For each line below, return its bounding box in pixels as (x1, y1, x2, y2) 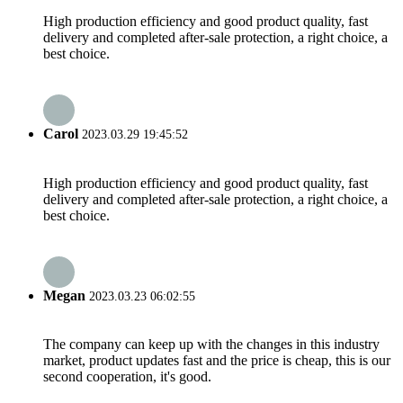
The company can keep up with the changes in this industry (43, 336, 380, 353)
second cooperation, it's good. (43, 369, 211, 385)
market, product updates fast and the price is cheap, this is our (43, 353, 390, 369)
